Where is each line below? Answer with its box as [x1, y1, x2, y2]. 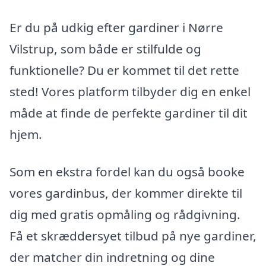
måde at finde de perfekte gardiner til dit [9, 104, 248, 121]
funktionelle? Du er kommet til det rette [9, 61, 239, 78]
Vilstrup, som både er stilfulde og [9, 40, 201, 57]
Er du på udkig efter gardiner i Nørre [9, 18, 223, 36]
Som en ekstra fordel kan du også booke [9, 163, 245, 180]
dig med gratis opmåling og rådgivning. [9, 206, 240, 223]
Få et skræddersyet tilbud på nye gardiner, [9, 227, 256, 245]
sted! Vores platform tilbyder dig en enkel [9, 83, 251, 100]
